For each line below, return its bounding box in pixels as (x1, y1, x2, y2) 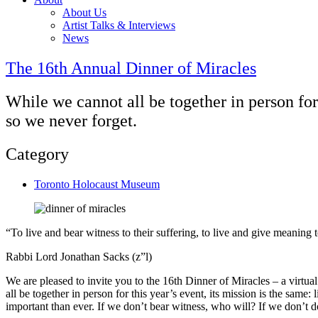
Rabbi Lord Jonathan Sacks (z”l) (6, 250, 152, 263)
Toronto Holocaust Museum (34, 177, 160, 190)
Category (6, 144, 69, 163)
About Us (62, 6, 106, 18)
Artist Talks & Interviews (62, 19, 175, 31)
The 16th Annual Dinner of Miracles (6, 58, 256, 77)
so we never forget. (6, 111, 137, 130)
